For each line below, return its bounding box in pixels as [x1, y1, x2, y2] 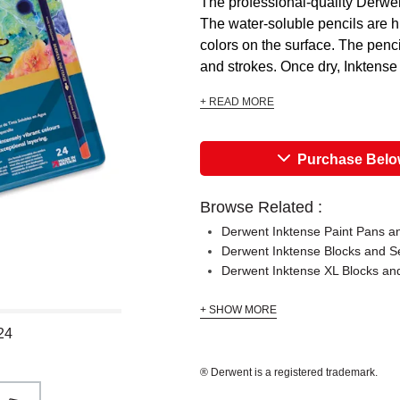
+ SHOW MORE [200, 304, 277, 316]
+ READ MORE [200, 96, 274, 108]
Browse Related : [200, 198, 322, 216]
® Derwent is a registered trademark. [200, 366, 378, 379]
